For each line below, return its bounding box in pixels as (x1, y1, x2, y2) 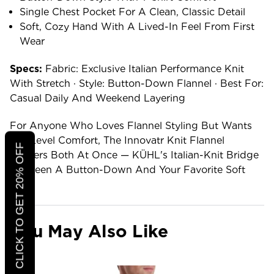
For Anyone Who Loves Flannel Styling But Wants (10, 119, 252, 131)
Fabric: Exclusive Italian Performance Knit (42, 62, 244, 75)
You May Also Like (10, 220, 169, 242)
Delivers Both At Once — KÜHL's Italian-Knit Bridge (10, 149, 259, 161)
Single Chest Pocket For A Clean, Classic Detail (20, 6, 246, 18)
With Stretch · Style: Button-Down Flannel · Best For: (10, 77, 264, 89)
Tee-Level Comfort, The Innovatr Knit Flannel (10, 134, 224, 146)
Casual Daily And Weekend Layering (10, 92, 185, 104)
